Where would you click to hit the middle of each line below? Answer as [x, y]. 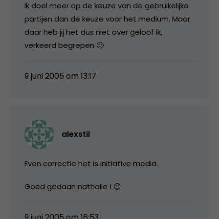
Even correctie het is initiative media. [91, 163]
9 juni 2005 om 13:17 [60, 76]
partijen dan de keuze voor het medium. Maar [107, 19]
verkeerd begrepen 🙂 [64, 45]
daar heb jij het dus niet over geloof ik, [93, 32]
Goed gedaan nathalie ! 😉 [73, 186]
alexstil [76, 134]
